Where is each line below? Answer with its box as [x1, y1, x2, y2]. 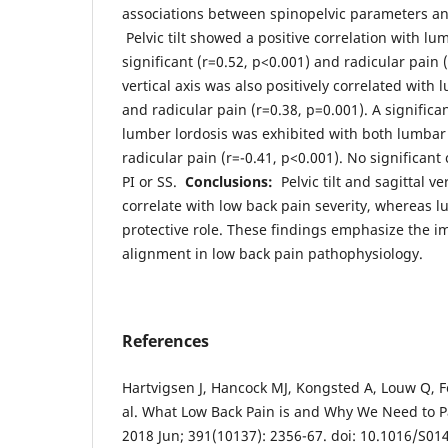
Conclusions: [185, 171, 277, 191]
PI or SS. [122, 171, 185, 191]
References [122, 329, 209, 352]
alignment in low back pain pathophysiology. [122, 243, 423, 263]
